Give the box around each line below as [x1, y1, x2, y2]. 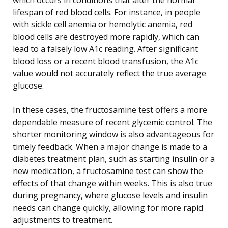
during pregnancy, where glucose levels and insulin [13, 189, 208, 201]
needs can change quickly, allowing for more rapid [13, 202, 203, 213]
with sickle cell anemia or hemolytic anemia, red [13, 18, 192, 30]
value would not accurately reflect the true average [13, 67, 206, 79]
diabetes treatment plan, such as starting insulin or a [13, 153, 215, 164]
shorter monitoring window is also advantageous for [13, 128, 214, 140]
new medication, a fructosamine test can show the [13, 165, 203, 177]
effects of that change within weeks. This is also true [13, 177, 212, 189]
